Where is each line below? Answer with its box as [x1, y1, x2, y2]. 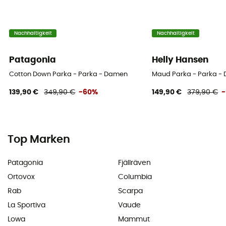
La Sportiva [8, 202, 45, 209]
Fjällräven [118, 159, 151, 167]
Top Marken [8, 134, 70, 145]
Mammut [118, 216, 150, 223]
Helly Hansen [152, 55, 209, 65]
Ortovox [8, 174, 35, 181]
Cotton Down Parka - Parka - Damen [9, 71, 128, 78]
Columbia [118, 174, 152, 181]
